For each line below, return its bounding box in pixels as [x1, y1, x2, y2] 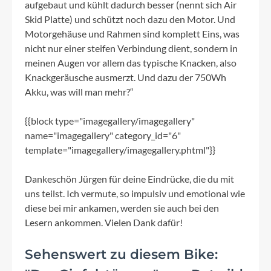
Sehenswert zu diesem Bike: [25, 246, 218, 263]
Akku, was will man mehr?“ [25, 86, 134, 98]
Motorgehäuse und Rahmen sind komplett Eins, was [25, 28, 240, 40]
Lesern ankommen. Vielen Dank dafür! [25, 217, 183, 229]
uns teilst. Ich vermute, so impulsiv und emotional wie [25, 188, 245, 200]
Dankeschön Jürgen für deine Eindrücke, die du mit [25, 173, 234, 185]
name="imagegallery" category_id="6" [25, 129, 181, 142]
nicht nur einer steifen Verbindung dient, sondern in [25, 42, 238, 54]
